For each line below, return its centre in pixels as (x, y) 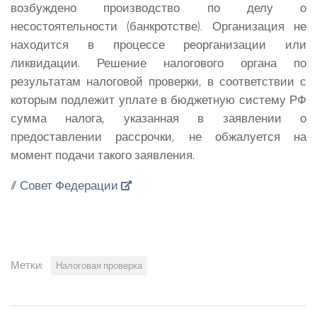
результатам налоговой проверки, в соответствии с (158, 81)
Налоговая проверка (99, 265)
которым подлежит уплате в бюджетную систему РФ (158, 100)
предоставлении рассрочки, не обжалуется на (158, 137)
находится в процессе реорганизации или (158, 45)
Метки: (27, 265)
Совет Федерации (69, 185)
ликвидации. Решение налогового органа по (158, 63)
